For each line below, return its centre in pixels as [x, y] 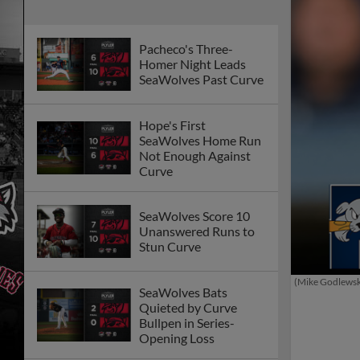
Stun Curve [170, 247]
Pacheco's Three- [186, 49]
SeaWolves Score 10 [194, 216]
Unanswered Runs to [197, 231]
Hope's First [172, 125]
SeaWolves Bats [183, 292]
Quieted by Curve [188, 307]
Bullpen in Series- [187, 322]
